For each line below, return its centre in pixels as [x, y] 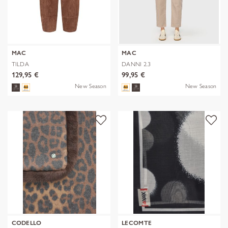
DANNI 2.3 [136, 64]
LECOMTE [137, 223]
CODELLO [26, 223]
